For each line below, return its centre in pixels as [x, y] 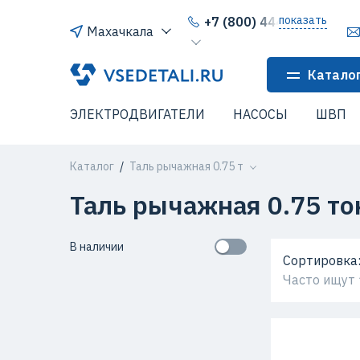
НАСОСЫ [260, 114]
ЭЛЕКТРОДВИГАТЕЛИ [137, 114]
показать [303, 20]
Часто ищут [319, 280]
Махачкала [120, 31]
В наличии [97, 247]
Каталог [92, 166]
